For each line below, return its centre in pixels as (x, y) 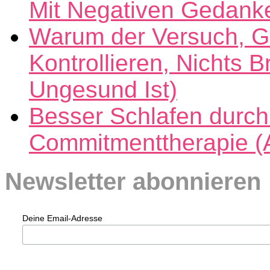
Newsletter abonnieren (133, 181)
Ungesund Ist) (103, 90)
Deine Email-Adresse (62, 218)
